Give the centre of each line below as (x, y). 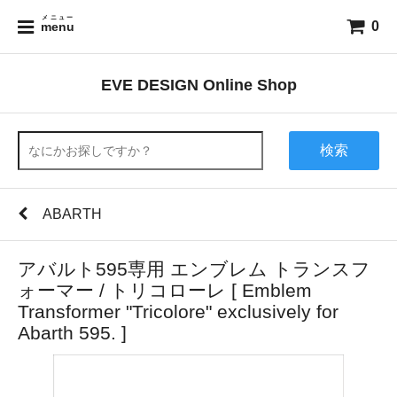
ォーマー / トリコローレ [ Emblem (165, 290)
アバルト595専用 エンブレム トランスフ (194, 269)
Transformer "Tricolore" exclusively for (178, 311)
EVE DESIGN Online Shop (198, 85)
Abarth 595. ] (72, 333)
